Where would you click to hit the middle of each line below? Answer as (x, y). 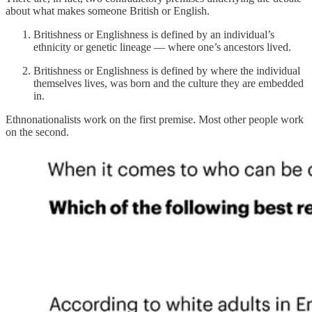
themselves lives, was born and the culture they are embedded (169, 83)
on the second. (37, 132)
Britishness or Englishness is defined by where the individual (167, 70)
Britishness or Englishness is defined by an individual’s (154, 34)
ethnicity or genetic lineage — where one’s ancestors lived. (162, 47)
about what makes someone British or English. (108, 10)
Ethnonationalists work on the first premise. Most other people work (155, 119)
